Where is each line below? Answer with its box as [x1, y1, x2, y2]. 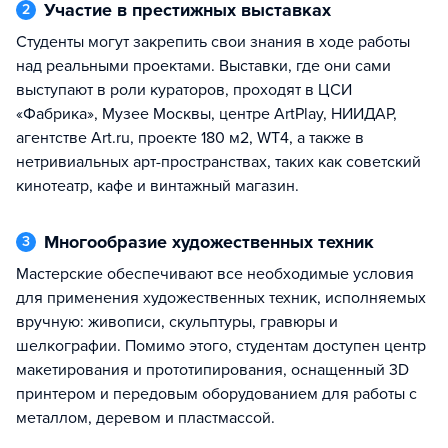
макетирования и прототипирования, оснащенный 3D [16, 360, 409, 380]
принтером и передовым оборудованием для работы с [16, 384, 417, 404]
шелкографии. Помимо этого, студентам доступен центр [16, 336, 426, 356]
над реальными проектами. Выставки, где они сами [16, 56, 391, 76]
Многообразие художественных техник [59, 231, 374, 253]
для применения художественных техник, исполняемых [16, 288, 426, 308]
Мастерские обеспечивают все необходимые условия [16, 264, 29, 284]
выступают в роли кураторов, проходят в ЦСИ [16, 80, 352, 100]
